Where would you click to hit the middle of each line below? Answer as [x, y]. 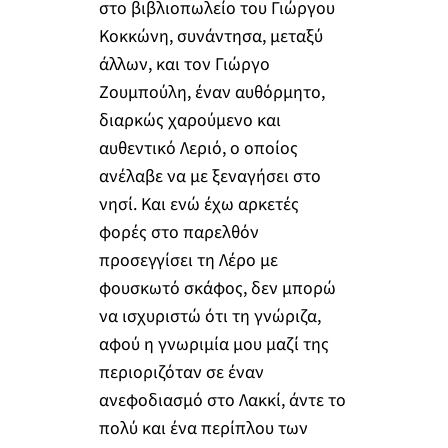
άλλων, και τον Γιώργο [184, 65]
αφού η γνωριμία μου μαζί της [213, 345]
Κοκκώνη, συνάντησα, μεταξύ [210, 37]
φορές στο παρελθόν [178, 233]
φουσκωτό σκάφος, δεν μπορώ [217, 289]
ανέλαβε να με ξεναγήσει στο [209, 177]
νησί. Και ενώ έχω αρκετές [198, 205]
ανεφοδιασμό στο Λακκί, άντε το [222, 401]
